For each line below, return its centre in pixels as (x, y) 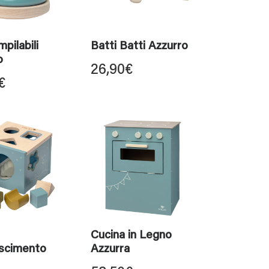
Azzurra (110, 250)
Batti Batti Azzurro (139, 47)
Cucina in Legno (131, 236)
